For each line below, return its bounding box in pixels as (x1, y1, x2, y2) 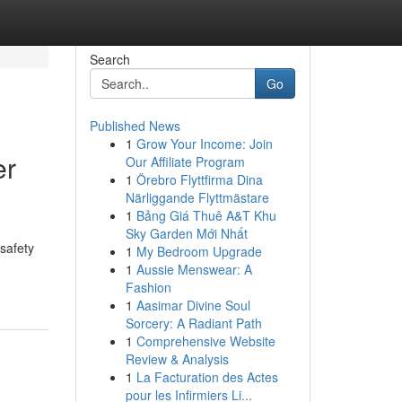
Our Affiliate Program (125, 153, 245, 170)
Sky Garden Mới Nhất (125, 224, 248, 242)
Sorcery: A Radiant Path (125, 314, 262, 332)
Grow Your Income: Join (135, 135, 273, 153)
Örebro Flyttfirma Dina (135, 170, 263, 188)
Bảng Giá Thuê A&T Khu (135, 206, 276, 224)
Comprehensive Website (135, 332, 275, 350)
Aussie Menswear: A (135, 260, 252, 278)
